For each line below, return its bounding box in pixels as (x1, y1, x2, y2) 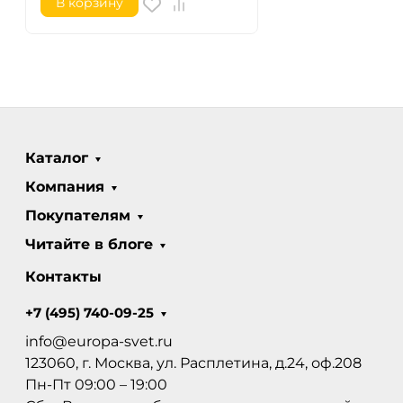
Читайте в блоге (25, 236, 153, 254)
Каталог (25, 149, 88, 167)
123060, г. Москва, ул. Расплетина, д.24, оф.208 (25, 354, 362, 372)
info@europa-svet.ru (25, 333, 173, 351)
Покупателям (25, 207, 130, 225)
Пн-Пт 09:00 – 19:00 (25, 376, 167, 394)
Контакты (25, 268, 102, 286)
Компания (25, 178, 104, 196)
